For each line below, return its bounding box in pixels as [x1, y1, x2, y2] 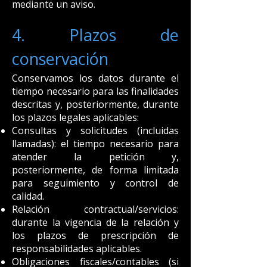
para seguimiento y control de [12, 176, 179, 190]
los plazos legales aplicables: [12, 111, 139, 124]
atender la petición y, [12, 150, 179, 163]
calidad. [12, 190, 44, 203]
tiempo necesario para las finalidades [12, 85, 179, 98]
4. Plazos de [12, 24, 179, 46]
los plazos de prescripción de [12, 229, 179, 242]
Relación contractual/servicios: [12, 203, 179, 216]
